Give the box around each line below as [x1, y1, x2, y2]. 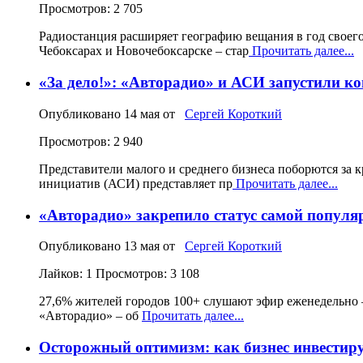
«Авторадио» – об [39, 309, 142, 323]
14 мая [124, 106, 160, 121]
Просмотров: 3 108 [96, 267, 199, 281]
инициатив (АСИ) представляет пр [39, 176, 233, 190]
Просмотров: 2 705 [39, 2, 143, 16]
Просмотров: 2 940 [39, 134, 143, 148]
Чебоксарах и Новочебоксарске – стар [39, 44, 249, 58]
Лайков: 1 [39, 267, 96, 281]
